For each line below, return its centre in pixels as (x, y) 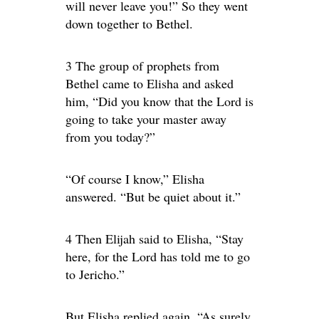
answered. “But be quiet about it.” (153, 197)
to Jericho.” (95, 274)
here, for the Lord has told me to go (158, 256)
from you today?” (110, 137)
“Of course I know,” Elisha (135, 179)
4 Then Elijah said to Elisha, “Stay (155, 239)
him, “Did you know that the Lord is (159, 101)
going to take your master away (146, 119)
